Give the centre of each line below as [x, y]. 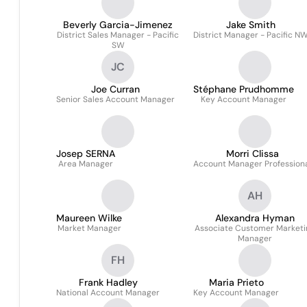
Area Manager [86, 164]
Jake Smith [251, 25]
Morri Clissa [253, 153]
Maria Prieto [236, 282]
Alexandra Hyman [255, 218]
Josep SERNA [86, 153]
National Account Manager [108, 293]
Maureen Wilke [89, 218]
